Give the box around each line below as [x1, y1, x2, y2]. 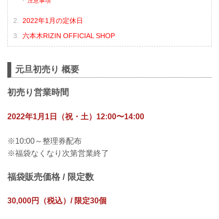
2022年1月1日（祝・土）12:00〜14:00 [7, 112, 144, 121]
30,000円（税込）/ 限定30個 [7, 197, 107, 205]
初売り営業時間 [7, 88, 69, 98]
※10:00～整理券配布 [7, 137, 82, 146]
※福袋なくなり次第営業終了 [7, 149, 109, 158]
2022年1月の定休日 [22, 16, 83, 24]
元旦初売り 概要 [15, 65, 79, 75]
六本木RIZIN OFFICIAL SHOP [22, 32, 115, 40]
